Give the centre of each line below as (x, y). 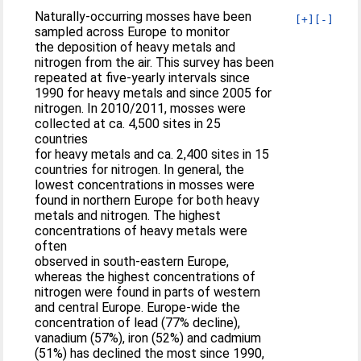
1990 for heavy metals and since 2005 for (154, 93)
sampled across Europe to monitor (133, 31)
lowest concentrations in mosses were (145, 185)
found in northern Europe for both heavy (147, 200)
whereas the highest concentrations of (145, 276)
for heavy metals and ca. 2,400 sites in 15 (152, 154)
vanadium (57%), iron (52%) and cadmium (148, 338)
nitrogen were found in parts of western (148, 292)
